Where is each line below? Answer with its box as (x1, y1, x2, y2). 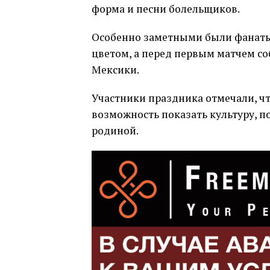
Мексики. (92, 63, 139, 77)
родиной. (92, 124, 139, 138)
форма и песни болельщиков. (92, 2, 240, 16)
